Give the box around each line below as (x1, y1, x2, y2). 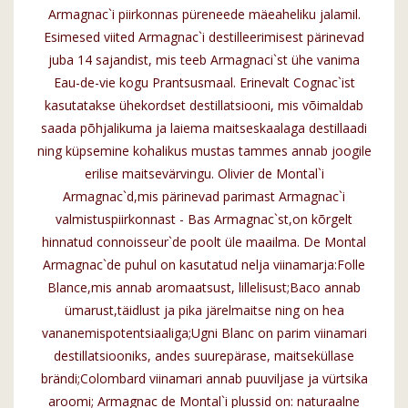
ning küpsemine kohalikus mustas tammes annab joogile (36, 142, 372, 160)
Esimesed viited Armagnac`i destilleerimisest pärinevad (44, 28, 364, 46)
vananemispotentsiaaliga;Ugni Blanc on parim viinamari (41, 324, 367, 342)
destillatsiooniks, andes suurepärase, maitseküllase (54, 347, 354, 365)
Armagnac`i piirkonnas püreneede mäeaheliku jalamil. (47, 5, 361, 24)
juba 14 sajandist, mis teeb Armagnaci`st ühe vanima (48, 51, 360, 69)
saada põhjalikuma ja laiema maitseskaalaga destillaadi (41, 119, 367, 138)
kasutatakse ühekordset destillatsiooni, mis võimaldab (45, 97, 363, 115)
